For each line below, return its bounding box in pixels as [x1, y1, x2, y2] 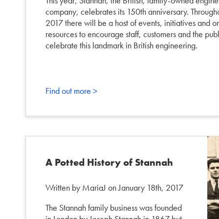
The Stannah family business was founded [45, 201, 182, 213]
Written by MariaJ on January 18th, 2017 [45, 181, 183, 193]
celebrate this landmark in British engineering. [45, 39, 197, 51]
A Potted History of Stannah [45, 156, 173, 169]
